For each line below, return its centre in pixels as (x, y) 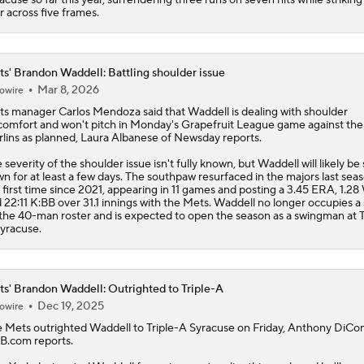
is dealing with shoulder (288, 112)
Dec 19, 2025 (70, 306)
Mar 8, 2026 (68, 90)
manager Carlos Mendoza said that (98, 112)
